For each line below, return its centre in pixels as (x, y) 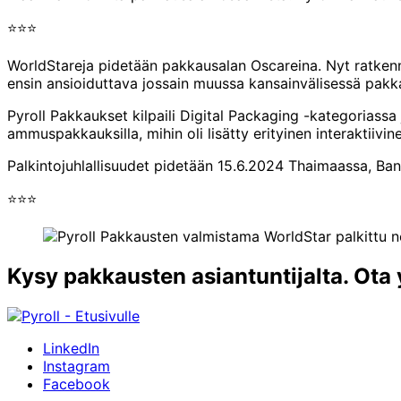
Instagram (77, 366)
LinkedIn (71, 348)
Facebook (77, 384)
